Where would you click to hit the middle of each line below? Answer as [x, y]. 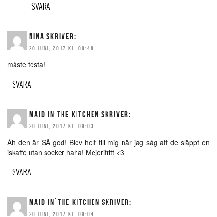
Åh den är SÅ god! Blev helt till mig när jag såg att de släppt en [108, 143]
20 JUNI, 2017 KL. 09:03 [62, 126]
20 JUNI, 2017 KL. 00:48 [62, 48]
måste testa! [26, 65]
